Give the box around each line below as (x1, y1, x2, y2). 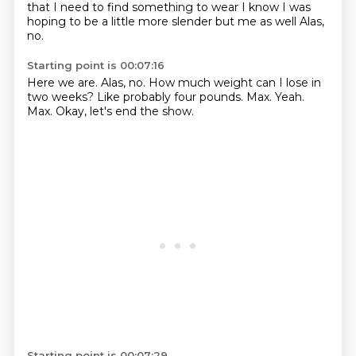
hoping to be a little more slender (26, 14, 215, 29)
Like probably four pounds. (96, 90, 246, 104)
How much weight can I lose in (148, 75, 321, 90)
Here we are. (26, 75, 101, 90)
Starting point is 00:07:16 (26, 59, 164, 72)
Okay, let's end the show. (55, 104, 194, 118)
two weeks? (26, 90, 97, 104)
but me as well (215, 14, 300, 29)
